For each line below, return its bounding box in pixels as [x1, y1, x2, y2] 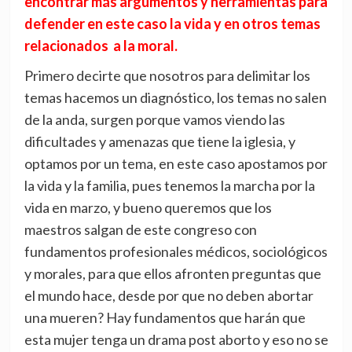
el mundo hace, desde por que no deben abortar [24, 287, 313, 305]
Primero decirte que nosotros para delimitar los [24, 67, 310, 85]
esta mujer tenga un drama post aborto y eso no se [24, 331, 328, 349]
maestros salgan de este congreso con [24, 221, 257, 239]
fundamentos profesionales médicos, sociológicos [24, 243, 328, 261]
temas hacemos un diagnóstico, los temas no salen [24, 89, 327, 107]
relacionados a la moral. [24, 37, 178, 55]
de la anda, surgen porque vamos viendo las [24, 111, 285, 129]
